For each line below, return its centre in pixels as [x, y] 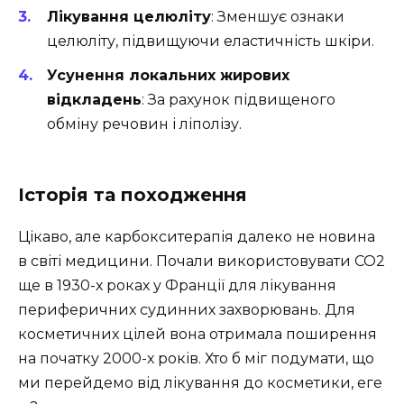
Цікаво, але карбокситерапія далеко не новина [197, 236]
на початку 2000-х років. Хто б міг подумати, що [196, 358]
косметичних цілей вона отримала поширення [197, 334]
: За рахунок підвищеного [239, 100]
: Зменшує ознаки [278, 17]
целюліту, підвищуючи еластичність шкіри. [211, 41]
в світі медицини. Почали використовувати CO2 [202, 261]
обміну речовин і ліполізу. [144, 124]
